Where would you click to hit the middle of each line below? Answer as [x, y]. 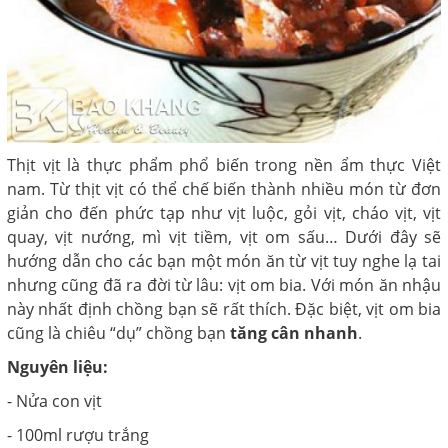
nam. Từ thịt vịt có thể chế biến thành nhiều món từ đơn [224, 189]
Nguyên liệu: [57, 367]
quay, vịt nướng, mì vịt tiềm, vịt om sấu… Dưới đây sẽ [224, 237]
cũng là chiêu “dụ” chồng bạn [118, 333]
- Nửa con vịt [54, 401]
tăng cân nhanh [294, 333]
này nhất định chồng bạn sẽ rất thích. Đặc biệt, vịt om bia [224, 309]
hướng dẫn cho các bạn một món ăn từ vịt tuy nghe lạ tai [224, 261]
